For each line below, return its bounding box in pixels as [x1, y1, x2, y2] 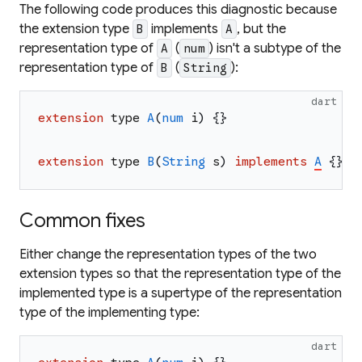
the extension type [19, 21, 133, 37]
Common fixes [19, 208, 145, 233]
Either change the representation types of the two [19, 246, 317, 263]
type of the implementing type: [19, 305, 200, 321]
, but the [237, 21, 286, 37]
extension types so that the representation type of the [19, 266, 341, 282]
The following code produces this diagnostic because [19, 2, 337, 18]
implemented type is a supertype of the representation [19, 285, 342, 301]
